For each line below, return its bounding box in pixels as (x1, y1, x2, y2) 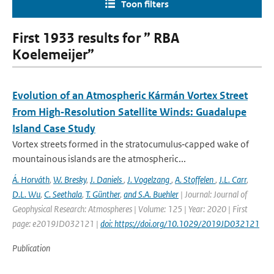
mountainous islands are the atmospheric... (12, 153, 186, 165)
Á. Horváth (12, 174, 50, 185)
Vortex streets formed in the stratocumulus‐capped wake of (12, 138, 249, 150)
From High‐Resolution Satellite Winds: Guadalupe (12, 105, 246, 119)
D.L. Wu (12, 188, 40, 200)
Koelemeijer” (12, 46, 94, 63)
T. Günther (86, 188, 120, 200)
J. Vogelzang (127, 174, 171, 185)
